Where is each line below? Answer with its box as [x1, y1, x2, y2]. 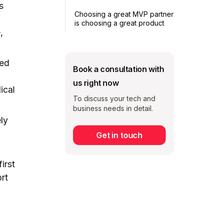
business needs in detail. [73, 104, 153, 112]
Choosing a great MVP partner [74, 9, 174, 18]
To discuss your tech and [73, 94, 155, 103]
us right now [73, 77, 119, 88]
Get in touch [96, 130, 143, 140]
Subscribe [100, 143, 139, 153]
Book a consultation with [73, 64, 164, 74]
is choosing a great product [74, 18, 164, 27]
